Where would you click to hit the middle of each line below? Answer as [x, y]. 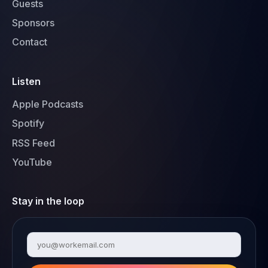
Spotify [28, 124]
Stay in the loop [48, 201]
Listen [26, 81]
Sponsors [33, 23]
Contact [30, 42]
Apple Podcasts [48, 104]
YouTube [32, 162]
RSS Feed [33, 143]
